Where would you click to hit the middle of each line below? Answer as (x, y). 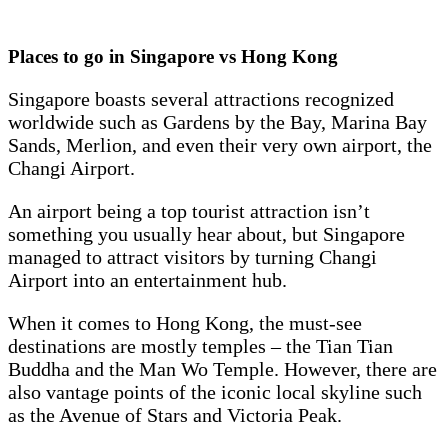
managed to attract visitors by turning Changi (192, 257)
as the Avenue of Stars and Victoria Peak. (177, 415)
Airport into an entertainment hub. (150, 280)
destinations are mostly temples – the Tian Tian (200, 346)
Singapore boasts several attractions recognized (201, 99)
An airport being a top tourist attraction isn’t (189, 211)
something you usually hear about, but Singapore (206, 234)
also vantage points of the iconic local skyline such (215, 392)
